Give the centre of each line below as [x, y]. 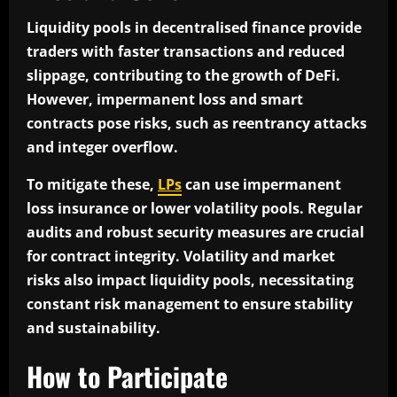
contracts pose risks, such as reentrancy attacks [197, 124]
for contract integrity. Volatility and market [181, 257]
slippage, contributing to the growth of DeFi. [183, 76]
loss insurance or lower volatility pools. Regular [195, 209]
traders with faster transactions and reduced [186, 52]
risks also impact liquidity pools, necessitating [190, 280]
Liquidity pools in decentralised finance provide [194, 28]
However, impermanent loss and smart [165, 100]
